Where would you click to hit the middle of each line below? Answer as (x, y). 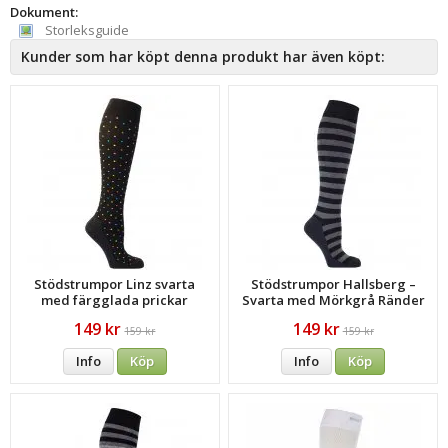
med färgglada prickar (115, 300)
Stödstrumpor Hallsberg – (333, 284)
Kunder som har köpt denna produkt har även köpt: (203, 57)
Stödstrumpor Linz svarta (115, 284)
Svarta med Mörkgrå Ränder (333, 300)
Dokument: (44, 11)
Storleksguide (85, 29)
